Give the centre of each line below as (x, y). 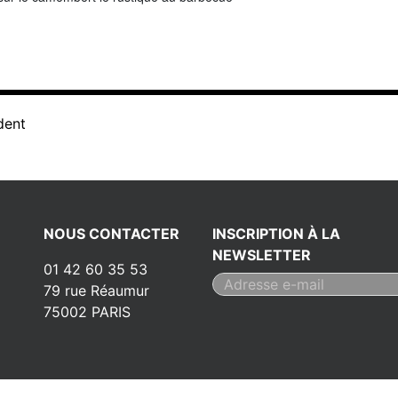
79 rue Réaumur (96, 291)
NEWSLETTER (262, 255)
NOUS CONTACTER (111, 234)
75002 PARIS (87, 312)
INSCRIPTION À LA (276, 234)
